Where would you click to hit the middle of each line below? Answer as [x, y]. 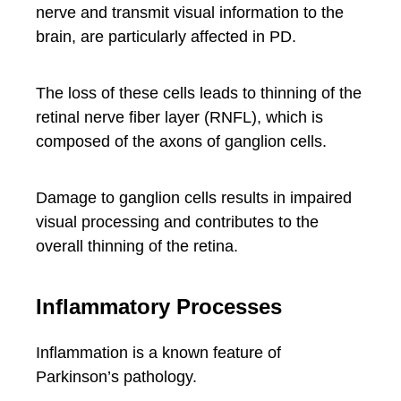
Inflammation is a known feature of [158, 353]
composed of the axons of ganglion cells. [181, 141]
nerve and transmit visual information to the [190, 13]
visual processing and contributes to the [177, 222]
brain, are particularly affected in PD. [166, 37]
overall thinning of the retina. [137, 246]
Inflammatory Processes [159, 307]
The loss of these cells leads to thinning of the [199, 93]
